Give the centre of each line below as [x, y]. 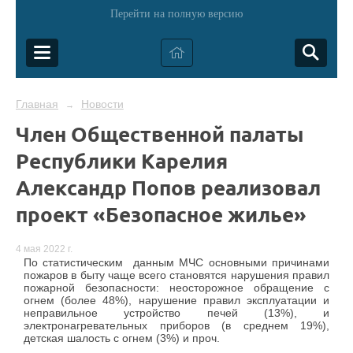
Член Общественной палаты [160, 134]
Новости [102, 104]
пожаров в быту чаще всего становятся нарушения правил [176, 275]
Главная [37, 104]
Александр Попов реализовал [168, 187]
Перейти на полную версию [176, 14]
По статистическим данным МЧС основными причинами [176, 263]
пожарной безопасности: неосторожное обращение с [176, 288]
